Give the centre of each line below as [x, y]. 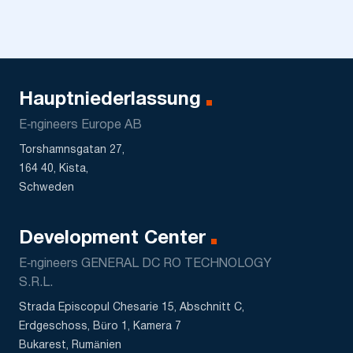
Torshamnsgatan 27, [72, 150]
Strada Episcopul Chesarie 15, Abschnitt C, [132, 308]
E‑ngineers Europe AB [80, 126]
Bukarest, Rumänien [70, 346]
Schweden [46, 188]
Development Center [112, 239]
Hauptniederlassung [110, 100]
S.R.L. [36, 283]
